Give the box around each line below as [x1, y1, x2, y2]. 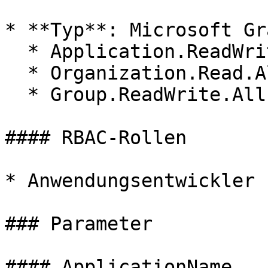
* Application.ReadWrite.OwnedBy [5, 41, 28, 62]
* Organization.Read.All [5, 62, 28, 84]
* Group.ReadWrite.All [5, 84, 28, 105]
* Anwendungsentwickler [5, 170, 255, 191]
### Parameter [5, 213, 153, 234]
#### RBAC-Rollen [5, 127, 187, 148]
